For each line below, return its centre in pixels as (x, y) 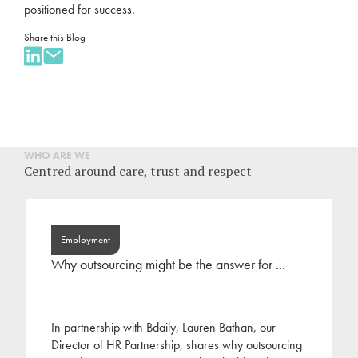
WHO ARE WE (57, 155)
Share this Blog (55, 37)
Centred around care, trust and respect (138, 171)
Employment (86, 239)
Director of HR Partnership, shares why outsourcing (177, 345)
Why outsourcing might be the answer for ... (168, 265)
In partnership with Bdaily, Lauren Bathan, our (163, 327)
